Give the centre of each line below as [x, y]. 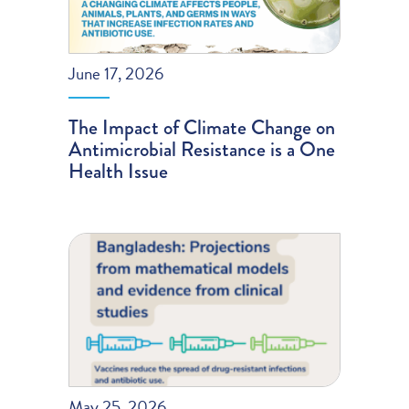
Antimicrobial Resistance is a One [202, 149]
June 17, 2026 [116, 73]
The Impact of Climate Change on [202, 127]
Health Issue [119, 171]
